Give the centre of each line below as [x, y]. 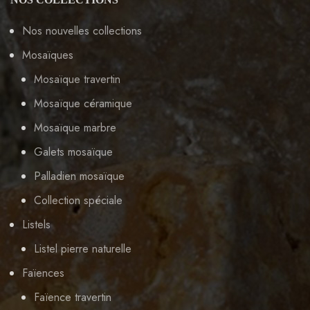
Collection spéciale [78, 200]
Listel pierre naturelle [83, 248]
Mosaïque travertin [77, 79]
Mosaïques [48, 55]
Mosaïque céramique [83, 103]
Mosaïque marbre [75, 127]
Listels [36, 224]
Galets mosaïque [73, 152]
